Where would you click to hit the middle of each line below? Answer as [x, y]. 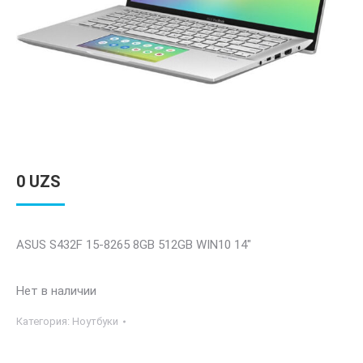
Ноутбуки [95, 321]
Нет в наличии [56, 291]
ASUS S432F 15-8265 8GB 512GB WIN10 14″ [134, 245]
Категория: [44, 321]
